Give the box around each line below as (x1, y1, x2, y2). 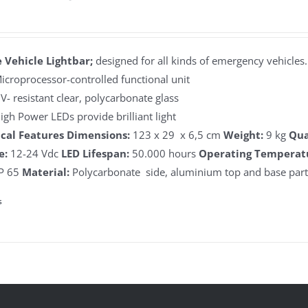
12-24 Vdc (10, 146, 62, 160)
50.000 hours (132, 146, 199, 160)
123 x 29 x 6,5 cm (133, 128, 224, 142)
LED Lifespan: (61, 146, 133, 160)
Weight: (223, 128, 267, 142)
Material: (22, 165, 73, 179)
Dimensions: (67, 128, 133, 142)
